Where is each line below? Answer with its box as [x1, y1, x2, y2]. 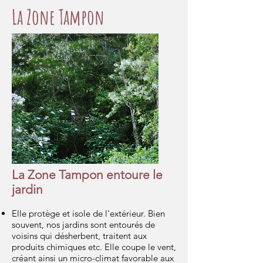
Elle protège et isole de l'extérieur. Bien [12, 208, 165, 219]
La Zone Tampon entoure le [12, 167, 163, 182]
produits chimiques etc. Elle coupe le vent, [12, 241, 176, 252]
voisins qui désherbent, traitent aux [12, 230, 147, 241]
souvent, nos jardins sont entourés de [12, 219, 155, 230]
